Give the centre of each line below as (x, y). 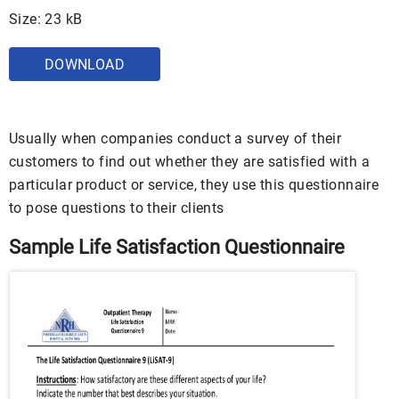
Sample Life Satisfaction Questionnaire (177, 247)
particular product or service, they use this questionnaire (194, 185)
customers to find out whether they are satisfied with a (189, 162)
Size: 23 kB (46, 19)
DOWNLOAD (85, 65)
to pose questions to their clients (117, 208)
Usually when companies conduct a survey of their (175, 138)
